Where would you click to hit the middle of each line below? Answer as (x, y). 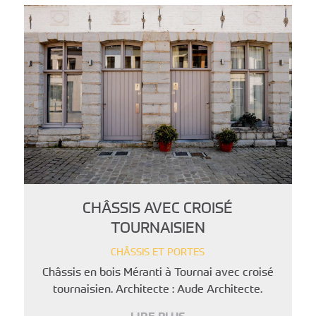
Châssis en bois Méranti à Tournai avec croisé (158, 271)
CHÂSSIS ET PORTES (158, 251)
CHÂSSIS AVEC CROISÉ (158, 207)
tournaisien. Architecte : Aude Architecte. (158, 288)
